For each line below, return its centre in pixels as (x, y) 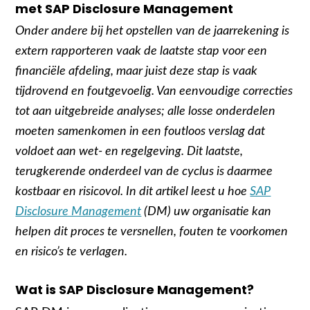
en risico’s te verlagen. (72, 252)
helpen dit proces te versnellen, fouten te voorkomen (152, 232)
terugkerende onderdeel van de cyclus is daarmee (144, 172)
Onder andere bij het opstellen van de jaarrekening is (153, 31)
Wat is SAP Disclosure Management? (135, 290)
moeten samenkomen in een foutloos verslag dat (140, 131)
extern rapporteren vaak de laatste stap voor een (142, 51)
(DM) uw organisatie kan (207, 212)
